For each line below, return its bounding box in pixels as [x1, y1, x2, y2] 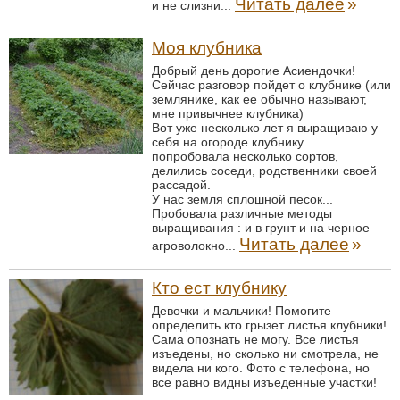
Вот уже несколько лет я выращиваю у [152, 121, 378, 135]
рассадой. [152, 178, 211, 192]
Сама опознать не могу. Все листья [152, 332, 359, 346]
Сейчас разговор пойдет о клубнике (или [152, 78, 391, 92]
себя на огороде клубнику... [152, 135, 313, 149]
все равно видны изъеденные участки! [152, 375, 377, 389]
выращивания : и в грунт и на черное [152, 221, 370, 235]
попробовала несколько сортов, [152, 149, 338, 163]
